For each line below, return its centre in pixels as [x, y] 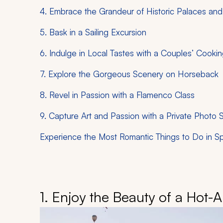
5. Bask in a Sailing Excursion [93, 32]
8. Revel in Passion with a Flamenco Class [117, 95]
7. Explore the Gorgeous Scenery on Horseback [129, 74]
